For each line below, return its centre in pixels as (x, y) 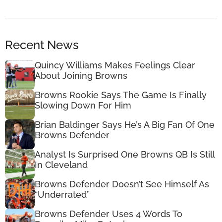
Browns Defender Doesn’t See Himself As (122, 184)
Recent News (42, 45)
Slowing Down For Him (83, 105)
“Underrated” (62, 194)
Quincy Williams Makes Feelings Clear (115, 65)
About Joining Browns (81, 75)
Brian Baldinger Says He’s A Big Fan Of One (125, 124)
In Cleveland (61, 165)
